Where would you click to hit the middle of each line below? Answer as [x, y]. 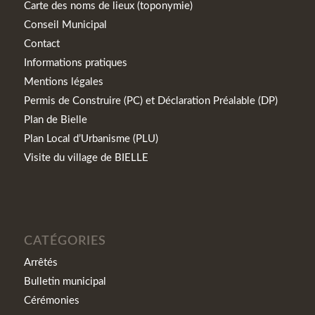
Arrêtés [40, 262]
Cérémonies [51, 300]
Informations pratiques [75, 63]
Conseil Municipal [65, 25]
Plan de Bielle [55, 120]
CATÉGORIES [65, 240]
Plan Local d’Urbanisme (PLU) [91, 139]
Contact [41, 44]
